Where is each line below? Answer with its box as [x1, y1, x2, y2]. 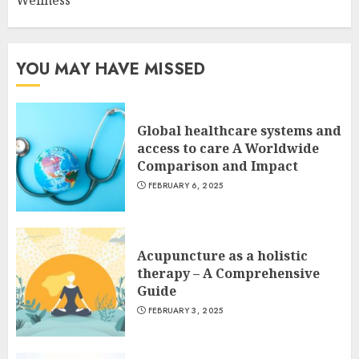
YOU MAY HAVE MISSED [16, 58, 205, 81]
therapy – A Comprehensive [137, 264, 320, 282]
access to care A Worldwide [137, 139, 319, 157]
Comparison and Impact [137, 157, 298, 175]
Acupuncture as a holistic [137, 247, 308, 264]
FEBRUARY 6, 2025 [147, 179, 224, 192]
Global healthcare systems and [137, 122, 341, 139]
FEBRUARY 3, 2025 [147, 305, 224, 317]
